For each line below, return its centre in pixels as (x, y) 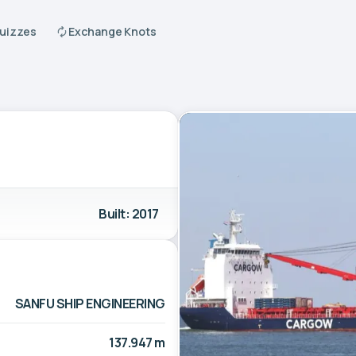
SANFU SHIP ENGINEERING (90, 303)
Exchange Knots (113, 31)
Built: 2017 (129, 213)
